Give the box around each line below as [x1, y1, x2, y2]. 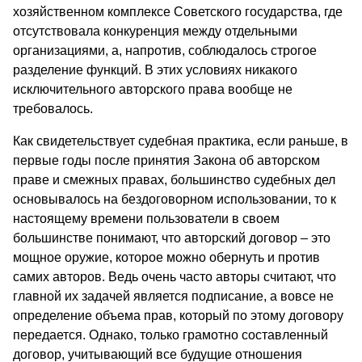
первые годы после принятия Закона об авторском [13, 154, 320, 168]
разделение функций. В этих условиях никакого [13, 63, 297, 78]
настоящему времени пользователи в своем [13, 212, 280, 226]
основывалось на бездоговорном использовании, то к [13, 192, 336, 207]
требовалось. [13, 102, 93, 116]
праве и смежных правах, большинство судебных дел [13, 173, 335, 187]
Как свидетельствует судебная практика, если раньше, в [13, 134, 348, 149]
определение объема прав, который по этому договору [13, 309, 343, 323]
